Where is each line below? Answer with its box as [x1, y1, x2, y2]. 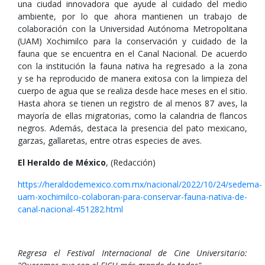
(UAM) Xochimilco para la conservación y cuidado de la [18, 35, 247, 47]
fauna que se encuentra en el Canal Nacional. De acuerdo [18, 48, 247, 59]
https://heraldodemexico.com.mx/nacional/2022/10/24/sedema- [18, 179, 262, 190]
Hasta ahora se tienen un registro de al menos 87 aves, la [18, 98, 247, 109]
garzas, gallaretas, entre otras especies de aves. [18, 135, 202, 146]
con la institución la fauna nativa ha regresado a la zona [18, 60, 247, 72]
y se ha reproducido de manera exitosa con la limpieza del [18, 73, 247, 84]
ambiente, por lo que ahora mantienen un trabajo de [18, 11, 247, 22]
